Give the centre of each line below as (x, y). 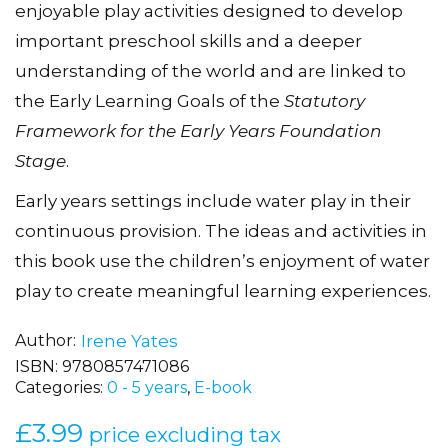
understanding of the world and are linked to (210, 71)
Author (44, 340)
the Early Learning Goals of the (149, 101)
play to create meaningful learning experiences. (223, 290)
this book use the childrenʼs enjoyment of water (222, 260)
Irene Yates (129, 340)
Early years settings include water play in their (213, 200)
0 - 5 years (147, 387)
